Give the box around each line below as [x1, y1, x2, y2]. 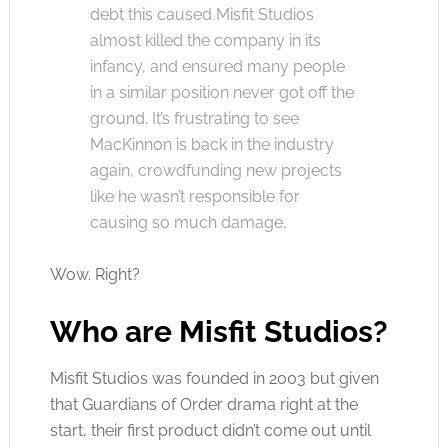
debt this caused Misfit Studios [89, 5, 314, 24]
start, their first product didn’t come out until [49, 421, 371, 440]
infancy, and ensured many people [89, 57, 345, 76]
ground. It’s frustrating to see [89, 109, 299, 128]
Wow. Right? [49, 265, 140, 284]
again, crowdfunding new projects [89, 161, 342, 180]
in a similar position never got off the [89, 83, 354, 102]
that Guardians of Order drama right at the [49, 395, 358, 414]
